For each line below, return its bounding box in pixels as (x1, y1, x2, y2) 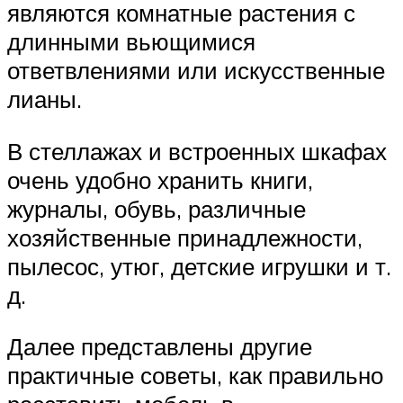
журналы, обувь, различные (7, 193, 306, 223)
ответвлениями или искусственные (7, 55, 385, 85)
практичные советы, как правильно (7, 361, 383, 390)
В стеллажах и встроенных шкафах (7, 136, 387, 166)
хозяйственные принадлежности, (7, 222, 363, 252)
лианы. (7, 84, 82, 113)
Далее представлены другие (7, 332, 312, 362)
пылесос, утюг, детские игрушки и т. (7, 251, 391, 281)
